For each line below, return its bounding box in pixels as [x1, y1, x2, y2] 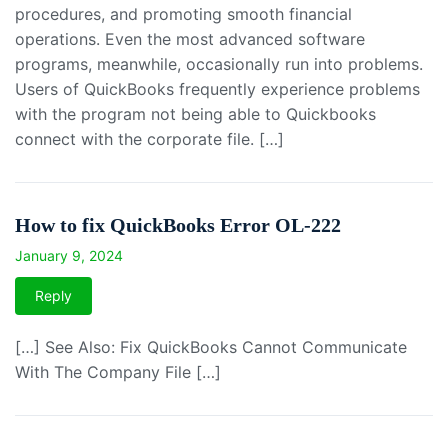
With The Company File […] [15, 362, 221, 383]
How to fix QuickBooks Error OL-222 [15, 214, 341, 237]
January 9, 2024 [15, 247, 123, 265]
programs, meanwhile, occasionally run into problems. [15, 54, 423, 75]
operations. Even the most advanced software [15, 29, 365, 50]
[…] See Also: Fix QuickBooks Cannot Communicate [15, 337, 407, 358]
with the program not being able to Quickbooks [15, 104, 376, 125]
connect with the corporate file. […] [15, 129, 284, 150]
